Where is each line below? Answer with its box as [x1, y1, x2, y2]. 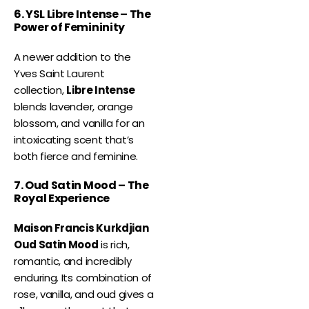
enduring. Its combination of [14, 270, 152, 286]
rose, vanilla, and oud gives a [14, 287, 154, 302]
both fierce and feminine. [14, 149, 138, 164]
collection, [14, 83, 67, 98]
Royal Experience [14, 190, 110, 207]
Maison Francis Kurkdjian [14, 221, 149, 236]
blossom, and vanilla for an [14, 116, 145, 131]
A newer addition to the [14, 50, 131, 65]
